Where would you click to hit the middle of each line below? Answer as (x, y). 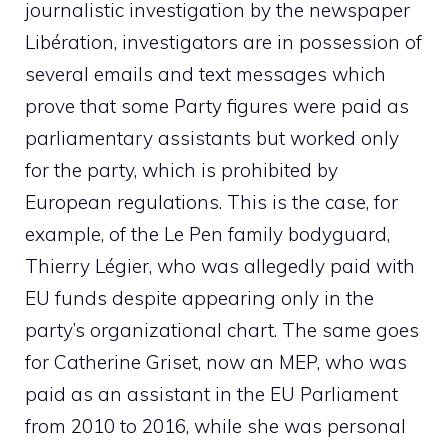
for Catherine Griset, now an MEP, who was (216, 362)
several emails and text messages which (205, 74)
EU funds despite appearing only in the (199, 298)
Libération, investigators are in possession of (223, 42)
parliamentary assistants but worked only (212, 138)
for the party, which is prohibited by (181, 170)
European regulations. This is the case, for (211, 202)
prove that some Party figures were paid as (217, 106)
